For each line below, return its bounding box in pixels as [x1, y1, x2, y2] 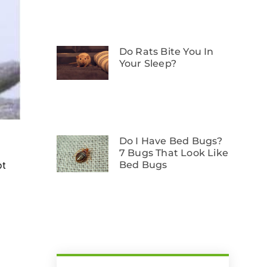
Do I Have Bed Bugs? [119, 135, 223, 147]
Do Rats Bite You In [119, 45, 214, 57]
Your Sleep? [119, 57, 179, 69]
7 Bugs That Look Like [119, 147, 229, 159]
